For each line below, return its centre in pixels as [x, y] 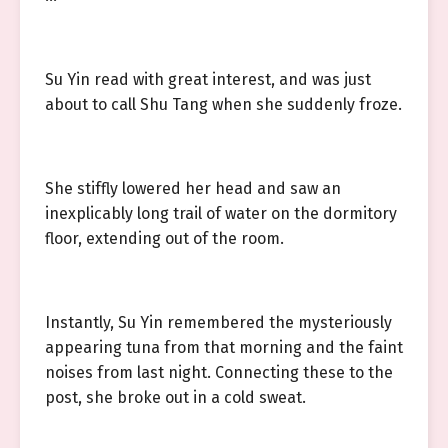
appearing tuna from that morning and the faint [224, 347]
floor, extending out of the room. [164, 238]
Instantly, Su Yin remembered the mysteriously [218, 322]
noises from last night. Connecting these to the [219, 372]
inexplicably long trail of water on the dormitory [221, 213]
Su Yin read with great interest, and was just [208, 79]
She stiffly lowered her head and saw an [193, 188]
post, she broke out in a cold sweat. [175, 397]
